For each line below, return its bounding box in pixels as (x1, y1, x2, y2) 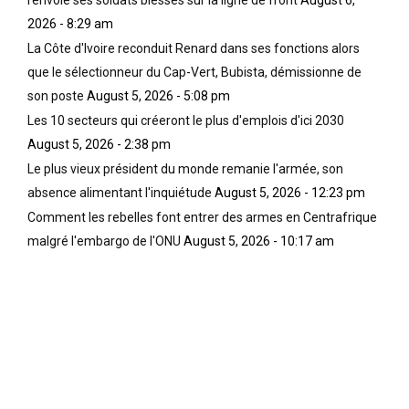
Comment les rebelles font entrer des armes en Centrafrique (27, 209, 377, 225)
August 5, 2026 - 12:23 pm (215, 184, 365, 200)
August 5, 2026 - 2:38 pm (27, 136, 171, 152)
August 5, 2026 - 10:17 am (184, 233, 334, 248)
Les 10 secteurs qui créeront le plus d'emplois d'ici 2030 (27, 112, 344, 128)
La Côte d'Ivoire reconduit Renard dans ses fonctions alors (27, 40, 360, 56)
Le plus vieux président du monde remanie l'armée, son (27, 161, 343, 176)
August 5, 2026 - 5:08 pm (87, 88, 230, 103)
